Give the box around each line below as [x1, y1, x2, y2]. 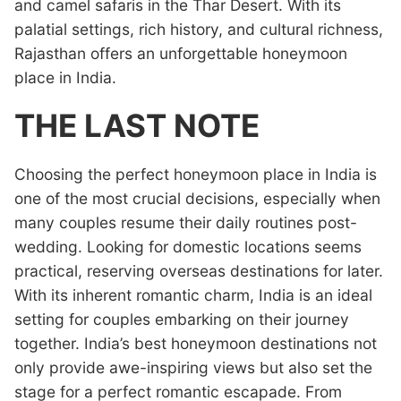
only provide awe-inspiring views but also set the [14, 358, 372, 378]
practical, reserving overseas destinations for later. [14, 261, 383, 281]
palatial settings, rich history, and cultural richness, [14, 19, 383, 38]
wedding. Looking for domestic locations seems [14, 237, 362, 257]
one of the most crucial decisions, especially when [14, 189, 380, 209]
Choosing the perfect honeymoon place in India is [14, 165, 377, 184]
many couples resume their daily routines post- [14, 213, 357, 233]
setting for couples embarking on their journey [14, 310, 349, 329]
